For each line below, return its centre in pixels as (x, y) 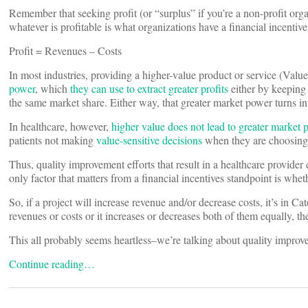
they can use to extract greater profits (149, 89)
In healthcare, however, (60, 126)
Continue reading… (52, 264)
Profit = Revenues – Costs (65, 51)
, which (53, 89)
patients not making (53, 140)
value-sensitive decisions (149, 140)
